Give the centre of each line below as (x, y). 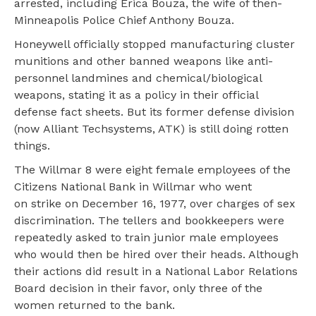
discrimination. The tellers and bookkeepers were (149, 221)
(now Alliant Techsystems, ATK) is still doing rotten (151, 129)
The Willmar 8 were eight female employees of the (152, 170)
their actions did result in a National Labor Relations (156, 272)
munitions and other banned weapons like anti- (144, 61)
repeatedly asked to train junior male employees (146, 238)
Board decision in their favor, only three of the (138, 288)
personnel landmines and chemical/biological (138, 78)
